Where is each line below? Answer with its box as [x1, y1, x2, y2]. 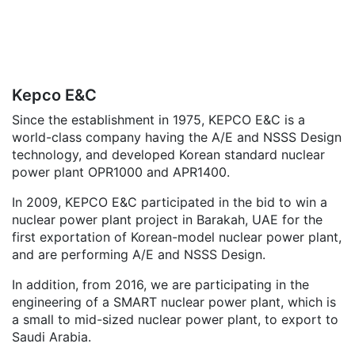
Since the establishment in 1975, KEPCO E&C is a [12, 112, 305, 128]
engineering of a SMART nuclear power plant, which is [12, 294, 336, 311]
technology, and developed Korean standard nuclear [12, 147, 325, 163]
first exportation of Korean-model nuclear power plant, [12, 229, 342, 246]
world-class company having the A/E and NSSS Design [12, 129, 342, 146]
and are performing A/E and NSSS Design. [12, 246, 265, 263]
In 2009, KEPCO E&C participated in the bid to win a [12, 194, 327, 211]
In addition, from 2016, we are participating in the [12, 277, 309, 293]
